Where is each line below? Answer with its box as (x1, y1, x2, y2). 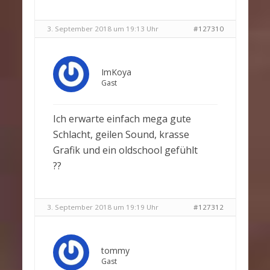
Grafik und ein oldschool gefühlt (52, 143, 198, 157)
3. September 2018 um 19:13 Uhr (46, 24, 159, 33)
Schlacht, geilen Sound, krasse (52, 128, 189, 141)
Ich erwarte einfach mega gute (52, 112, 191, 125)
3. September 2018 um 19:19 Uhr (46, 202, 159, 212)
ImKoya (101, 66, 131, 78)
